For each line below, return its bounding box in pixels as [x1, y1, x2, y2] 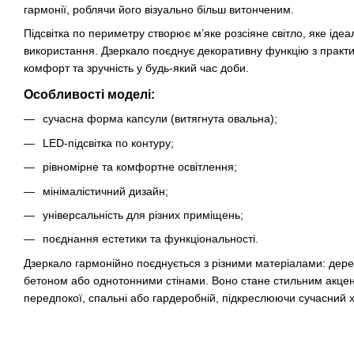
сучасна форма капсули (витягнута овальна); [43, 112, 277, 126]
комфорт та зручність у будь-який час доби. [24, 62, 249, 75]
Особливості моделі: [24, 88, 155, 102]
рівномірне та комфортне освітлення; [43, 160, 237, 174]
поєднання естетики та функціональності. [43, 232, 258, 246]
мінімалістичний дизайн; [43, 184, 168, 198]
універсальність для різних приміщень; [43, 208, 243, 221]
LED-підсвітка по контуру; [43, 136, 174, 149]
